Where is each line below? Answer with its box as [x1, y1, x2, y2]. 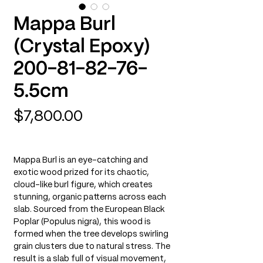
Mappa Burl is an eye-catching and [14, 156, 148, 164]
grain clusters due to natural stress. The [14, 242, 170, 251]
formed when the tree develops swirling [14, 230, 168, 238]
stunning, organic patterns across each [14, 193, 166, 201]
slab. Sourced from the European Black [14, 205, 164, 214]
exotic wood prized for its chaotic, [14, 168, 149, 177]
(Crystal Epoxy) [14, 38, 150, 56]
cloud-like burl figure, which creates [14, 181, 153, 189]
